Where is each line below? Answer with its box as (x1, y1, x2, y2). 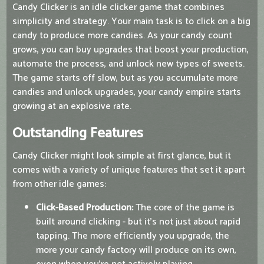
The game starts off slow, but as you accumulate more (12, 70, 238, 87)
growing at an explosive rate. (12, 98, 131, 115)
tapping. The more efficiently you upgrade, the (36, 228, 229, 245)
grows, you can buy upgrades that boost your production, (12, 42, 249, 58)
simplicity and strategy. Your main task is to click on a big (12, 14, 250, 30)
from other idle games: (12, 176, 106, 193)
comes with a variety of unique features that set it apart (12, 162, 245, 179)
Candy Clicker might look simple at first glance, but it (12, 148, 231, 164)
